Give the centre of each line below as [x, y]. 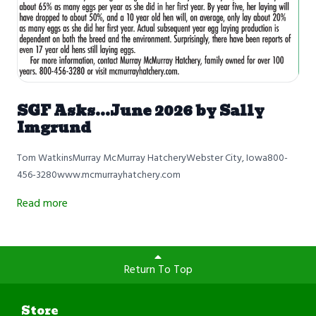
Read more [42, 203]
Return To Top [158, 271]
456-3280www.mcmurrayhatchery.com [99, 175]
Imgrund [54, 127]
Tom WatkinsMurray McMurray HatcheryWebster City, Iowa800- [152, 158]
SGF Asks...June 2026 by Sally [141, 110]
